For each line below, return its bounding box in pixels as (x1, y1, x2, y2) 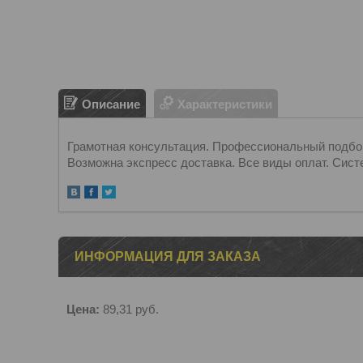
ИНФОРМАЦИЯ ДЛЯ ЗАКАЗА (75, 250, 261, 263)
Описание (82, 96, 140, 111)
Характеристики (177, 96, 272, 111)
